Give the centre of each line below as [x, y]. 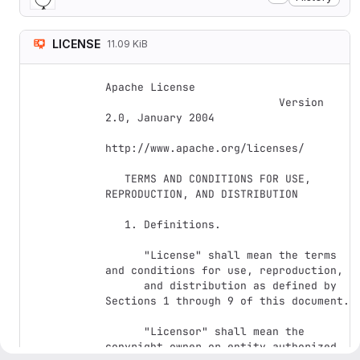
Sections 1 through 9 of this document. [227, 301]
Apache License [150, 87]
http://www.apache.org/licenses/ [205, 148]
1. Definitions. [115, 225]
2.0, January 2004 [160, 118]
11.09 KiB [127, 43]
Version [192, 102]
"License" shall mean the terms [125, 255]
